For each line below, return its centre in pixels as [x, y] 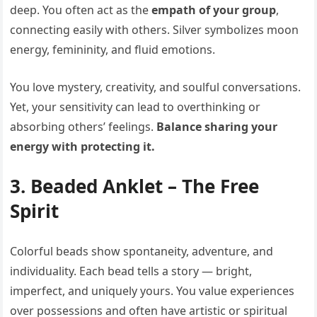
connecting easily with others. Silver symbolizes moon [155, 29]
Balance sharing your [217, 126]
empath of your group [214, 10]
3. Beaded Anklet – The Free [135, 186]
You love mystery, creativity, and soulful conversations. [156, 87]
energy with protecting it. [83, 146]
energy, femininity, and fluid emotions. [113, 49]
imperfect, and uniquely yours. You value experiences [152, 290]
